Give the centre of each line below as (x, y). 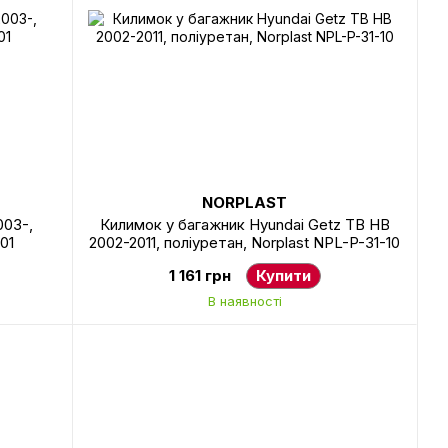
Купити (283, 275)
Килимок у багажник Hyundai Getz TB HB (244, 224)
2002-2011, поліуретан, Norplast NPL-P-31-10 (244, 242)
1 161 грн (199, 275)
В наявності (244, 301)
